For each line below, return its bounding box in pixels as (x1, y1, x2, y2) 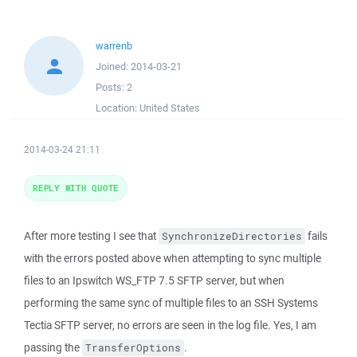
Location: (96, 101, 139, 115)
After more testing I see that (24, 229, 159, 243)
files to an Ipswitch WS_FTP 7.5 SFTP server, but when (24, 273, 284, 288)
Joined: (96, 60, 131, 73)
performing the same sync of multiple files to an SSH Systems (24, 296, 318, 310)
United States (139, 101, 200, 115)
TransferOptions (85, 341, 181, 355)
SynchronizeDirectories (162, 229, 302, 243)
